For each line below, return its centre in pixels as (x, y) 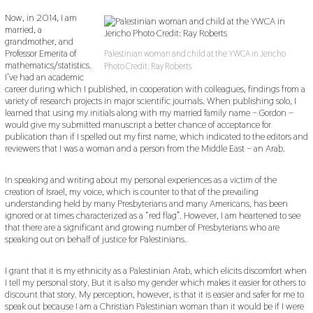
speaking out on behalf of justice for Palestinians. (95, 239)
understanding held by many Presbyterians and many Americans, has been (146, 204)
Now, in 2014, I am (41, 18)
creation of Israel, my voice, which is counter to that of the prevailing (131, 192)
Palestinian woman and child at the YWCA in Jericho (195, 53)
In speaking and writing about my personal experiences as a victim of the (140, 180)
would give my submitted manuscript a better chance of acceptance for (138, 125)
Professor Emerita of (41, 53)
